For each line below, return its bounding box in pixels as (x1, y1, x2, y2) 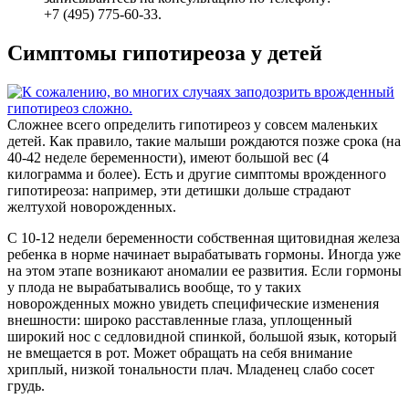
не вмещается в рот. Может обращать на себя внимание (7, 344, 352, 361)
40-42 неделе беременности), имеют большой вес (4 (7, 149, 329, 165)
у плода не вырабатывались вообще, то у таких (7, 278, 301, 295)
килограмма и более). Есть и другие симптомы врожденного (7, 165, 386, 182)
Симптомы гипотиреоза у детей (7, 40, 322, 65)
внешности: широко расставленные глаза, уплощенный (7, 311, 352, 328)
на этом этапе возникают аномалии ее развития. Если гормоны (7, 262, 402, 278)
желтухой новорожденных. (7, 198, 176, 215)
